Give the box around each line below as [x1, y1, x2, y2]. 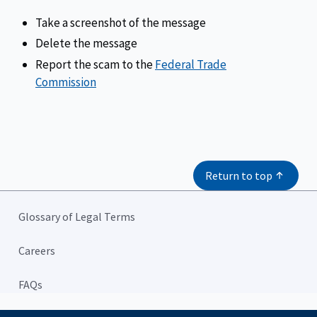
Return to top [205, 168, 272, 183]
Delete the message [35, 35, 137, 52]
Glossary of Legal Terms [18, 209, 135, 224]
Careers [18, 243, 55, 258]
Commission [35, 74, 96, 90]
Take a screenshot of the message [35, 15, 206, 31]
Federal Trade [155, 56, 226, 72]
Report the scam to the [35, 56, 155, 72]
